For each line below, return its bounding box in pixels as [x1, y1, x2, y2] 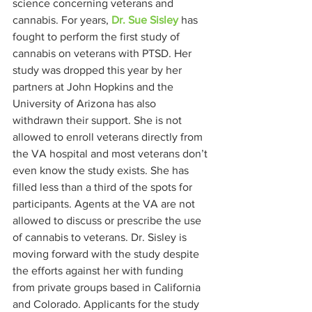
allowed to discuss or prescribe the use [13, 214, 204, 226]
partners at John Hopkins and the [13, 81, 176, 93]
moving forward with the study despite [13, 248, 202, 260]
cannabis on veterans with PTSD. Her [13, 47, 194, 59]
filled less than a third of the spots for [13, 181, 195, 193]
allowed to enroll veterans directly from [13, 131, 205, 143]
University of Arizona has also [13, 97, 159, 109]
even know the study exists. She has [13, 164, 192, 176]
